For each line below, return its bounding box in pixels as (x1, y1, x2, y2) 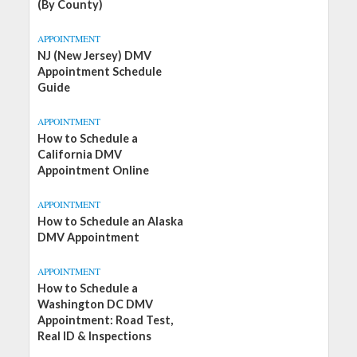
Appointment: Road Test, (37, 313, 173, 327)
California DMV (37, 147, 122, 161)
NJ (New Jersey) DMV (37, 49, 151, 62)
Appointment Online (37, 163, 149, 177)
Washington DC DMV (37, 297, 153, 311)
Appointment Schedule (37, 65, 162, 78)
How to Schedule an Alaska (37, 214, 183, 228)
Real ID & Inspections (37, 329, 151, 343)
